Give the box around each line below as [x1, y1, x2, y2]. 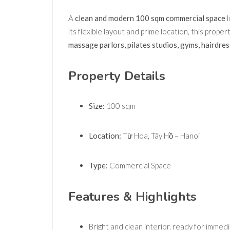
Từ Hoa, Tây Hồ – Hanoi [121, 131, 200, 141]
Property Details [68, 68, 165, 85]
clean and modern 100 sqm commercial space [75, 13, 225, 23]
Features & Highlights [68, 188, 197, 205]
